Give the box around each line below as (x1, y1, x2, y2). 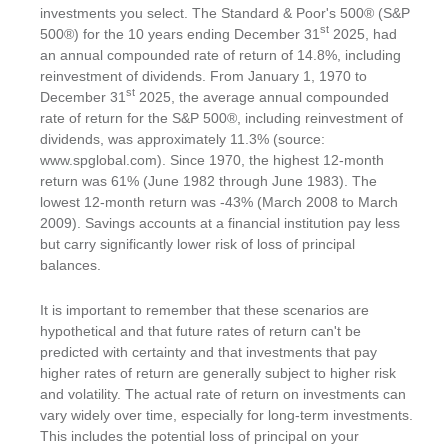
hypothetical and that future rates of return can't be (40, 323, 361, 340)
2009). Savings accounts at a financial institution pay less (40, 214, 400, 231)
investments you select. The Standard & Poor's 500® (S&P (40, 4, 410, 21)
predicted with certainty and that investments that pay (40, 344, 377, 361)
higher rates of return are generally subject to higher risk (40, 365, 396, 382)
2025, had (329, 25, 397, 42)
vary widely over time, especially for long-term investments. (40, 407, 413, 424)
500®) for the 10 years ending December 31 (40, 25, 320, 42)
